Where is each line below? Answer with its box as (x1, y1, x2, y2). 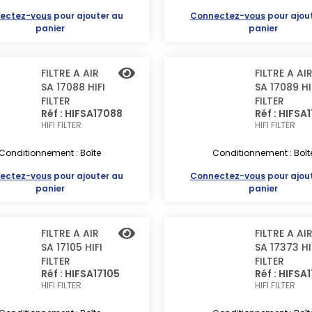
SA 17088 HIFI (41, 80, 106, 94)
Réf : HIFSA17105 (41, 267, 120, 281)
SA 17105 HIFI (41, 240, 103, 254)
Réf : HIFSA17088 (41, 107, 123, 120)
